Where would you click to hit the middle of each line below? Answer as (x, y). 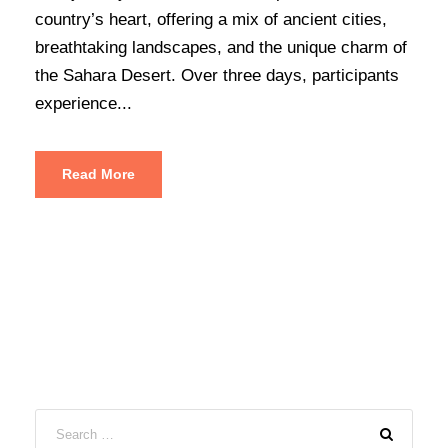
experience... (83, 103)
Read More (98, 173)
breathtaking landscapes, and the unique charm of (221, 47)
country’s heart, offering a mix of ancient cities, (211, 19)
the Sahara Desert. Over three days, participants (217, 75)
